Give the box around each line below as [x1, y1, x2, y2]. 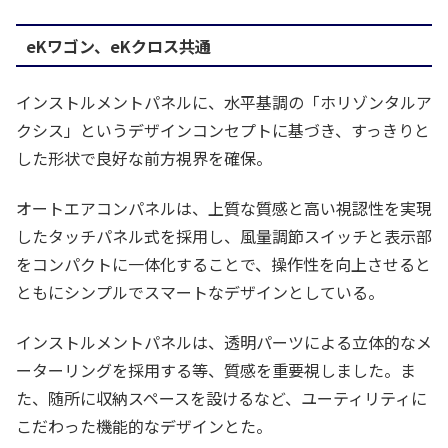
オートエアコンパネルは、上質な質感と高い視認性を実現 [16, 196, 432, 220]
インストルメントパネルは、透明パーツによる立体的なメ [16, 330, 432, 355]
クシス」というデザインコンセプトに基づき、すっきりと [16, 117, 430, 142]
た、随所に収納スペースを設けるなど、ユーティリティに [16, 386, 427, 411]
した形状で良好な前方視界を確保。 [16, 145, 272, 170]
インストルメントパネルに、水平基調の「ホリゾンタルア [16, 89, 432, 114]
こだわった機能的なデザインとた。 [16, 414, 272, 439]
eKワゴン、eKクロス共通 [25, 33, 211, 58]
